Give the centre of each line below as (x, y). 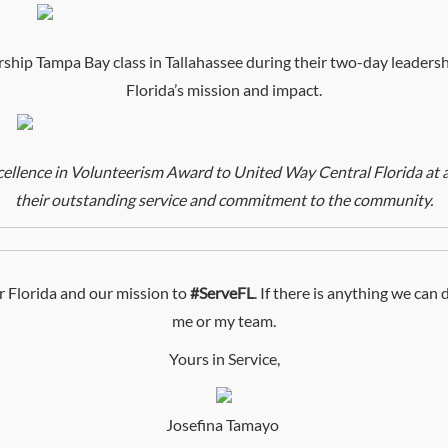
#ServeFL (222, 292)
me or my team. (224, 320)
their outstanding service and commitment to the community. (224, 199)
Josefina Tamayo (224, 424)
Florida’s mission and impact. (224, 89)
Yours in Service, (224, 358)
